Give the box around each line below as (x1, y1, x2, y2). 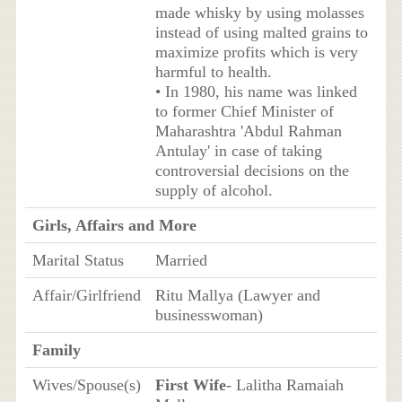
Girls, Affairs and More (31, 216, 197, 235)
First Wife (154, 376, 226, 395)
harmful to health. (154, 63, 272, 82)
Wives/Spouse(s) (31, 376, 141, 395)
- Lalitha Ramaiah (225, 376, 344, 395)
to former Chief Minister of (154, 102, 334, 121)
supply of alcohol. (154, 181, 273, 200)
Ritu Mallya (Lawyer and (154, 286, 320, 305)
